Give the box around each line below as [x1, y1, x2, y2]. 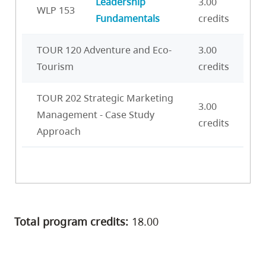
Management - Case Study [37, 107, 154, 121]
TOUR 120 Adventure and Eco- [37, 43, 172, 56]
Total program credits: [14, 214, 129, 229]
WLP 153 [37, 3, 75, 17]
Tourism [37, 59, 74, 73]
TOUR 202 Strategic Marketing [37, 91, 173, 104]
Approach [37, 124, 81, 138]
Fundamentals [96, 11, 160, 25]
